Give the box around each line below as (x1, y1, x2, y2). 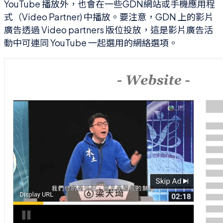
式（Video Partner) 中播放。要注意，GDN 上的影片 (4, 10, 214, 22)
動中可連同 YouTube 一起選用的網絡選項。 (4, 36, 178, 48)
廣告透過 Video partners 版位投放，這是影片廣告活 (4, 23, 213, 35)
